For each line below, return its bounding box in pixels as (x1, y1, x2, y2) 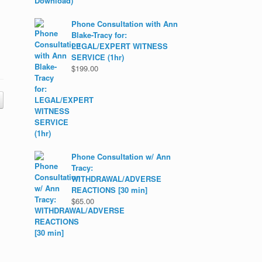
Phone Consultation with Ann (71, 18, 178, 29)
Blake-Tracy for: (71, 29, 127, 40)
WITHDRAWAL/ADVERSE (71, 173, 162, 184)
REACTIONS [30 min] (71, 184, 148, 195)
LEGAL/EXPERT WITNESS (71, 40, 168, 51)
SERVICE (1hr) (71, 51, 125, 63)
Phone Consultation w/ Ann (71, 151, 171, 162)
